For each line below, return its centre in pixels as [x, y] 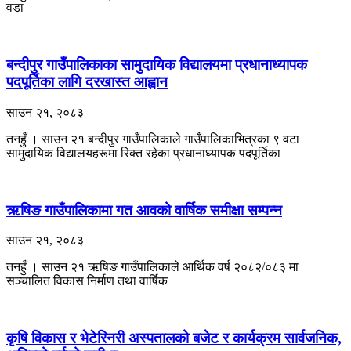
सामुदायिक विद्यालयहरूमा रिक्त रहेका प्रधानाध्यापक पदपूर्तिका [143, 153]
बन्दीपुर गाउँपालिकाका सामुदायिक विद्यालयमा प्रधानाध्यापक [157, 65]
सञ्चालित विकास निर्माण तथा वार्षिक [87, 281]
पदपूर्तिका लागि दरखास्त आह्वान [87, 82]
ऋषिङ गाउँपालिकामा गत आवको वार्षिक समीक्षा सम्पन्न [144, 210]
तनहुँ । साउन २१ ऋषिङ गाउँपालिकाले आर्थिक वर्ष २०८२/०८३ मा [152, 267]
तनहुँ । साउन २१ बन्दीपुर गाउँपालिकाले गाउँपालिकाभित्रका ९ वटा [153, 139]
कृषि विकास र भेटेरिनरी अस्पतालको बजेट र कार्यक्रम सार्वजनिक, [174, 338]
